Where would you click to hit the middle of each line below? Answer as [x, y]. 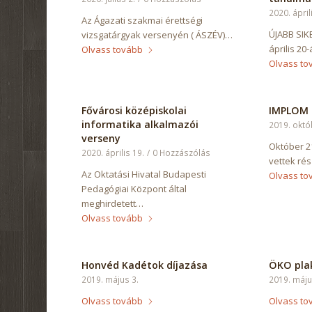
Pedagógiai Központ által [134, 189]
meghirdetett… [113, 204]
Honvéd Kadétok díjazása [145, 265]
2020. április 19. [113, 153]
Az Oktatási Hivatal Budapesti [144, 174]
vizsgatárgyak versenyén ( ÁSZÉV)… [157, 35]
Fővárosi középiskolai [134, 111]
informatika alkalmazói [140, 125]
